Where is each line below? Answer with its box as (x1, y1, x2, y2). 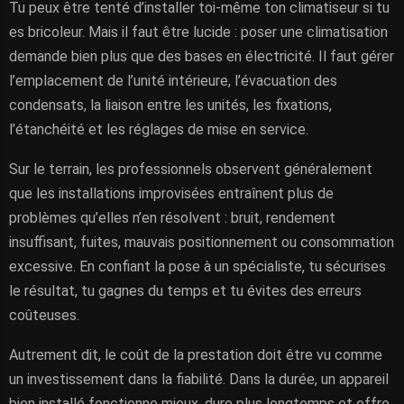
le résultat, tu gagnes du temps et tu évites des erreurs (9, 282, 362, 299)
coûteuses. (9, 307, 79, 324)
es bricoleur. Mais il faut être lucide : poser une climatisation (9, 23, 388, 41)
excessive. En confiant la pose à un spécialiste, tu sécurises (9, 258, 386, 275)
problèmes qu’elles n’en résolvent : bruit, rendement (9, 209, 335, 226)
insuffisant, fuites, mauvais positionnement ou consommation (9, 234, 394, 251)
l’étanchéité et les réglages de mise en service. (9, 121, 308, 138)
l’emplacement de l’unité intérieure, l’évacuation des (9, 72, 337, 89)
